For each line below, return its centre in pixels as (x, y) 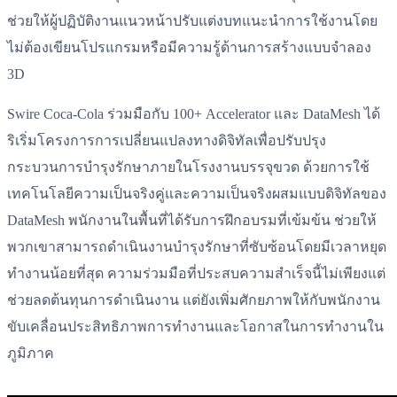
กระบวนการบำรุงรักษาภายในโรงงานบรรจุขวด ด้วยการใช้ (188, 167)
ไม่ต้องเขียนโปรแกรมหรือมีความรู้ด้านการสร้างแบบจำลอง (189, 48)
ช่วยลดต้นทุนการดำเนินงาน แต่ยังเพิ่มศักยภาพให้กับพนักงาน (194, 300)
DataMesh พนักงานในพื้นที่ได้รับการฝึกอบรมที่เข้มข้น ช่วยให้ (192, 220)
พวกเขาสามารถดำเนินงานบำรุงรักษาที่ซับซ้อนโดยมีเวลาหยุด (197, 246)
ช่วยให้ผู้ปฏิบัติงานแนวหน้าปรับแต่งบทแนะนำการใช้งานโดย (192, 21)
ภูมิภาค (31, 353)
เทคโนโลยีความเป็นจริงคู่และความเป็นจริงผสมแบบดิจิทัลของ (197, 193)
